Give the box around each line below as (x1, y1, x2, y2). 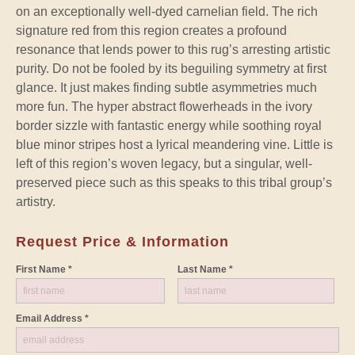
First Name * (16, 264, 72, 276)
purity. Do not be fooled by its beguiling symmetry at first (16, 62, 326, 76)
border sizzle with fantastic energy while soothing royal (16, 119, 322, 133)
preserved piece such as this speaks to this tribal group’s (16, 176, 332, 190)
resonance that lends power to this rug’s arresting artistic (16, 43, 330, 57)
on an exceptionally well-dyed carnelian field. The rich (16, 5, 318, 19)
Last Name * (177, 264, 233, 276)
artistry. (16, 195, 55, 209)
